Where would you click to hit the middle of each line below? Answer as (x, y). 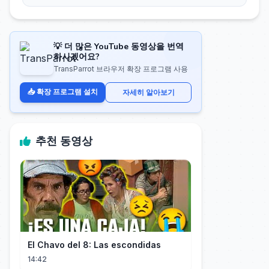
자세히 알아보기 (148, 92)
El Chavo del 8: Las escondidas (94, 245)
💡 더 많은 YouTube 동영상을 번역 (119, 47)
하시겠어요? (77, 57)
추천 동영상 (64, 141)
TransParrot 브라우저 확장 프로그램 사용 (121, 69)
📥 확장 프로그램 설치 (62, 92)
